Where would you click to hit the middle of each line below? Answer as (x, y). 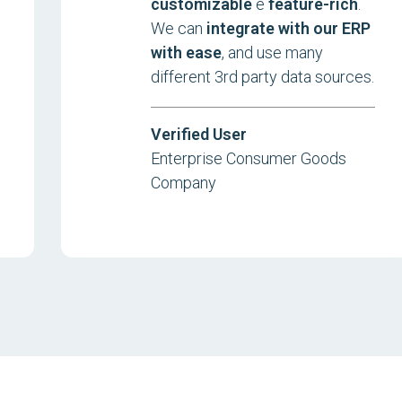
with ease (187, 52)
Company (184, 183)
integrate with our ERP (289, 28)
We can (179, 28)
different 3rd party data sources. (263, 77)
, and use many (273, 52)
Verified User (199, 134)
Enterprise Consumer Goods (249, 158)
